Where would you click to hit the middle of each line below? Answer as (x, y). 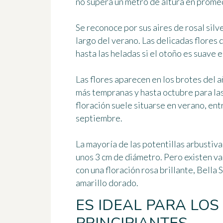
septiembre (98, 118)
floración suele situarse (121, 105)
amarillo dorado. (107, 183)
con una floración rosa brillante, (136, 170)
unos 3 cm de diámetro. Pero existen (145, 157)
